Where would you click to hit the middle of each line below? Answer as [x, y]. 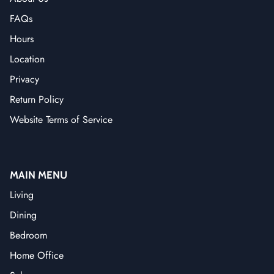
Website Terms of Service [61, 119]
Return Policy [37, 99]
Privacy [24, 79]
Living [22, 194]
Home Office [37, 255]
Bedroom [28, 235]
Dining [23, 215]
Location [27, 59]
